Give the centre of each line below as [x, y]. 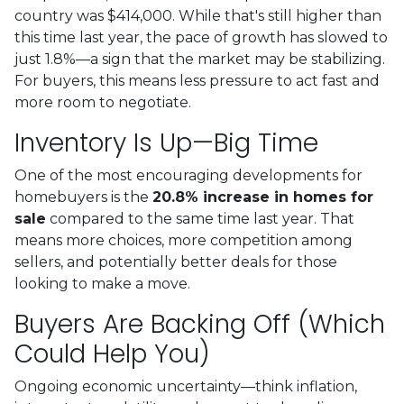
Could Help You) [112, 353]
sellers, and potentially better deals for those [176, 262]
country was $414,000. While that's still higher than [198, 15]
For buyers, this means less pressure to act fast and [197, 80]
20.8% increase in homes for [263, 197]
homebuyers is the [83, 197]
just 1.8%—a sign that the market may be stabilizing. [200, 59]
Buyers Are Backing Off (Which [200, 324]
